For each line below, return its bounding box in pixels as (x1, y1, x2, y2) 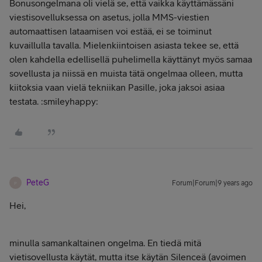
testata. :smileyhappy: (9, 96, 98, 106)
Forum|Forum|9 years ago (172, 179, 253, 187)
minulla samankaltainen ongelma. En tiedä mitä (9, 237, 201, 248)
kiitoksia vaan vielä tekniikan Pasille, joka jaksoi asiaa (9, 82, 225, 92)
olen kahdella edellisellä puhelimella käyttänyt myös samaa (9, 54, 252, 64)
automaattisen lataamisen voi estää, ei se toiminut (9, 26, 212, 36)
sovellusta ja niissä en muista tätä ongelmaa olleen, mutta (9, 68, 243, 78)
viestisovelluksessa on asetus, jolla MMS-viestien (9, 12, 209, 22)
